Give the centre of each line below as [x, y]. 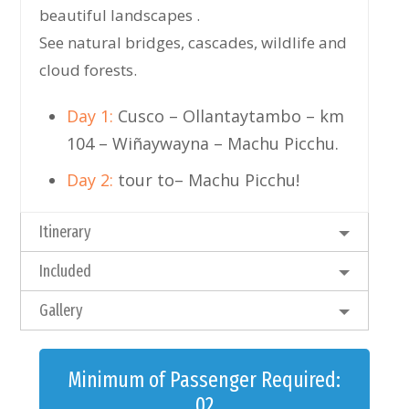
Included [66, 272]
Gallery [62, 311]
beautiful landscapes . [120, 16]
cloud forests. [89, 70]
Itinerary [66, 232]
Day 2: [90, 180]
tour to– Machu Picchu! [207, 180]
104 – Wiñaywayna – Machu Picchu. [203, 144]
